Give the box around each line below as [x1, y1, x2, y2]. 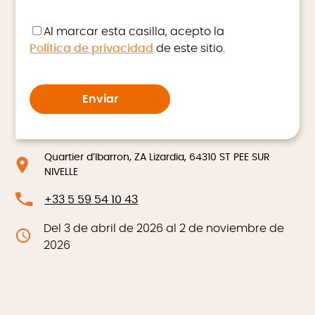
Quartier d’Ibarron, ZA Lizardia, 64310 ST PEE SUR [44, 152, 270, 162]
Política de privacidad [30, 42, 154, 54]
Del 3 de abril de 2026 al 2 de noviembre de [44, 222, 285, 234]
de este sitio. [153, 42, 226, 54]
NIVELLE [44, 167, 78, 177]
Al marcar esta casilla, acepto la [44, 25, 225, 37]
